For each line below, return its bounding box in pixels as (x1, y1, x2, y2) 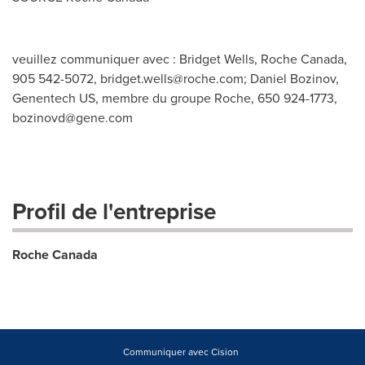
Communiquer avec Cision (122, 345, 239, 359)
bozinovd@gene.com (12, 108, 133, 127)
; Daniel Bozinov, (244, 69, 339, 88)
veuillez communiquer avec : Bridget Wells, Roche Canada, (12, 50, 347, 68)
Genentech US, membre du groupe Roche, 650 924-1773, (12, 89, 337, 108)
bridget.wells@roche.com (100, 69, 244, 88)
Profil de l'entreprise (12, 195, 216, 228)
